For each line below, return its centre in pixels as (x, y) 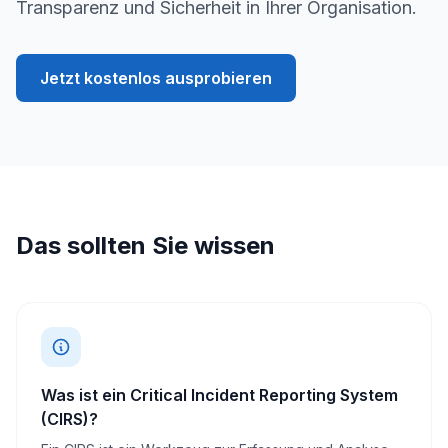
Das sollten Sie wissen (145, 245)
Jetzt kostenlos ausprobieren (156, 78)
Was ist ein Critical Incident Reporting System (219, 395)
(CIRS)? (69, 419)
